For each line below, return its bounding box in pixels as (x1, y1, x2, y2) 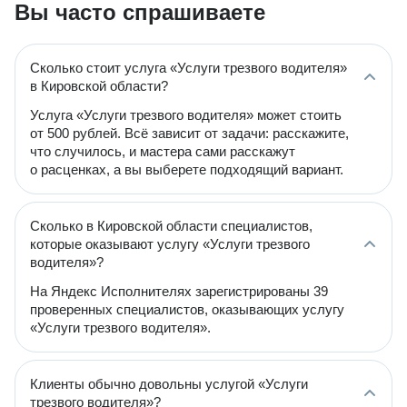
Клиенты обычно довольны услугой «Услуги (30, 376, 308, 392)
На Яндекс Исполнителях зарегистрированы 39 (30, 283, 328, 299)
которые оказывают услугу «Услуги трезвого (30, 236, 310, 252)
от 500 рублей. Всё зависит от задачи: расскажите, (30, 125, 349, 141)
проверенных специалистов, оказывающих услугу (30, 302, 344, 317)
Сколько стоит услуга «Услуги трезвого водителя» (30, 60, 347, 75)
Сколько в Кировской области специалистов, (30, 218, 313, 233)
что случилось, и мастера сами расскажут (30, 144, 295, 159)
